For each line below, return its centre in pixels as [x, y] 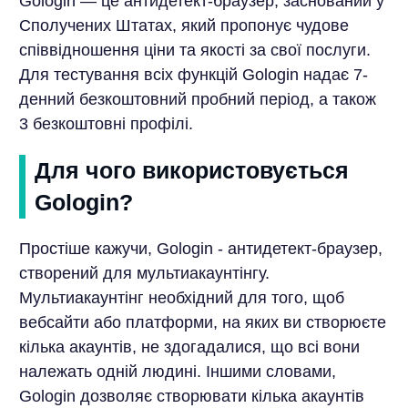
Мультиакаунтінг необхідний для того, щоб [181, 298]
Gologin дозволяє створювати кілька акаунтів [191, 397]
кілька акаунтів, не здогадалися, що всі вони [189, 347]
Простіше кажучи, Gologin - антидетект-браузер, [200, 249]
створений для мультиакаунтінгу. [144, 274]
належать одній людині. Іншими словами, [177, 372]
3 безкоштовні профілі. [106, 124]
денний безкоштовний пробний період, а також [197, 100]
